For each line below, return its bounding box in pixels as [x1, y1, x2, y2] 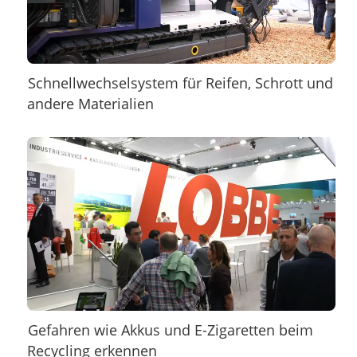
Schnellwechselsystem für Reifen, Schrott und [28, 73, 334, 93]
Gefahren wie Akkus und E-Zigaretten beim [28, 320, 314, 339]
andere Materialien [26, 94, 154, 114]
